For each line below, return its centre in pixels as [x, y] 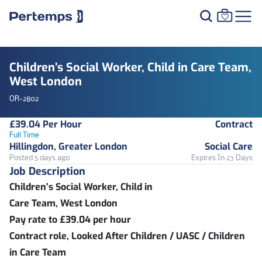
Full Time [24, 135]
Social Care [229, 146]
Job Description [47, 171]
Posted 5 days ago [39, 158]
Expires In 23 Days [222, 158]
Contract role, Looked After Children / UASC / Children [127, 236]
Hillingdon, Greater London [68, 146]
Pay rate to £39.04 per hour [71, 220]
